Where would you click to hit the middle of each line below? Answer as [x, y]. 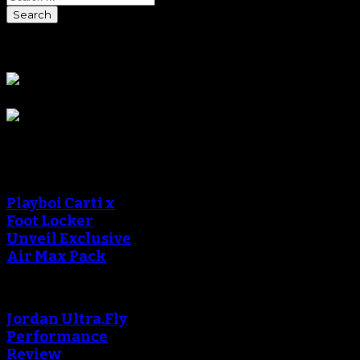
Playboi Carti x [61, 204]
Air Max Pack [56, 257]
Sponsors [43, 48]
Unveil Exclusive [69, 239]
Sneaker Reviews [93, 145]
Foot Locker [50, 221]
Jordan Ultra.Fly [67, 319]
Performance [57, 336]
